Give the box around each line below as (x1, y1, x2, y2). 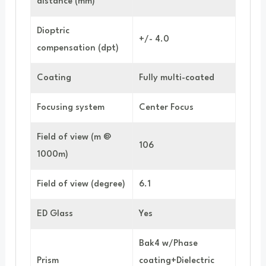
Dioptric (37, 26, 69, 36)
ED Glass (37, 209, 73, 218)
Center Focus (139, 103, 194, 112)
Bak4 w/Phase (139, 239, 198, 248)
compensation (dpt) (37, 43, 119, 53)
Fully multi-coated (139, 73, 214, 83)
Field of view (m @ (37, 132, 111, 142)
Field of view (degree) (37, 179, 125, 189)
